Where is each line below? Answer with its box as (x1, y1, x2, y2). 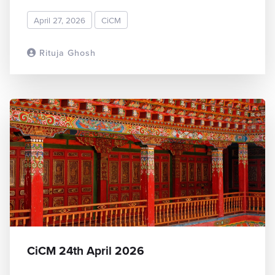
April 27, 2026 (34, 14, 85, 26)
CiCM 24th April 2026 (27, 242, 144, 259)
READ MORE (201, 46, 248, 58)
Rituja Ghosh (36, 46, 96, 59)
